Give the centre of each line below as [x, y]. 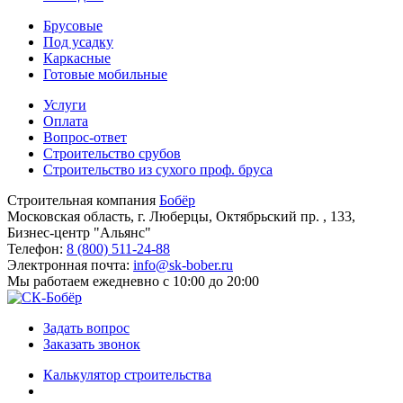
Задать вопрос [86, 328]
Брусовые [73, 26]
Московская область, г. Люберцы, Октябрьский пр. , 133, [181, 217]
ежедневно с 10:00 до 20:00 [176, 282]
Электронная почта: [70, 265]
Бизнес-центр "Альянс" [79, 233]
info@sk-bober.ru [183, 265]
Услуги [65, 105]
